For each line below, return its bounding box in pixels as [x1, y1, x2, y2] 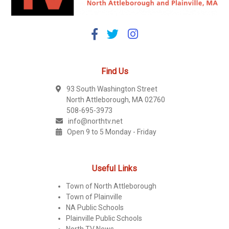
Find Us [101, 66, 128, 76]
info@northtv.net [68, 117, 123, 125]
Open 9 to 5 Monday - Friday [67, 127, 157, 136]
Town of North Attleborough [66, 181, 157, 190]
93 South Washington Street [66, 84, 158, 93]
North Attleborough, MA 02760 [66, 95, 166, 104]
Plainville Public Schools [66, 214, 143, 222]
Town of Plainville [66, 192, 123, 201]
